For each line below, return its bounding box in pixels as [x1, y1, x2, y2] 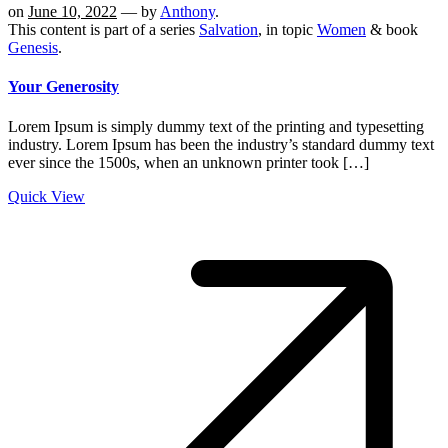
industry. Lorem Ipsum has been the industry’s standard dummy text [8, 135, 434, 153]
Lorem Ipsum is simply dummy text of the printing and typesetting [8, 117, 424, 135]
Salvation [199, 20, 258, 38]
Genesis [8, 38, 58, 56]
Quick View [8, 187, 85, 205]
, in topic [258, 20, 317, 38]
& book [366, 20, 418, 38]
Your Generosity [8, 78, 119, 96]
